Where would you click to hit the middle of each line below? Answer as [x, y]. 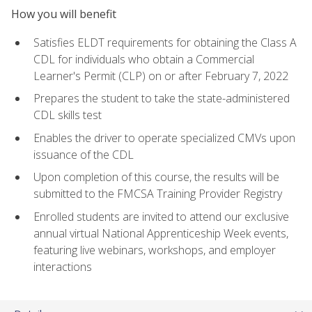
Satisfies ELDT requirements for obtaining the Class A [165, 42]
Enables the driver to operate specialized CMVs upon [164, 138]
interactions [63, 267]
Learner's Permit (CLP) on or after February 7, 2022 [161, 76]
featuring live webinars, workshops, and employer [155, 250]
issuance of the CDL [84, 154]
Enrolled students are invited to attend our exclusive [161, 217]
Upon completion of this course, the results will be [156, 177]
